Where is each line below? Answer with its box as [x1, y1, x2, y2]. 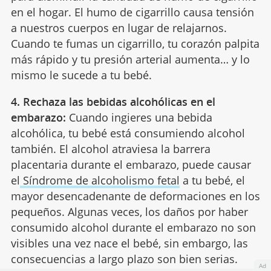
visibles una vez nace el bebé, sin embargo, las [10, 236, 248, 251]
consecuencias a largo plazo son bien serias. [10, 252, 238, 267]
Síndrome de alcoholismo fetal [19, 173, 180, 188]
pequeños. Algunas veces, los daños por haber [10, 204, 248, 220]
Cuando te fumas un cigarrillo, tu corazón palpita [10, 36, 260, 51]
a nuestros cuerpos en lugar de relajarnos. [10, 21, 227, 36]
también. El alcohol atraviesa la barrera [10, 142, 211, 157]
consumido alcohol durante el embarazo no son [10, 220, 256, 235]
